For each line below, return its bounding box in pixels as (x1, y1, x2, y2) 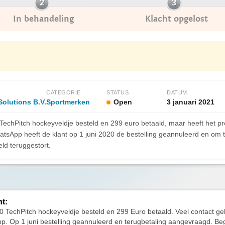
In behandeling (13, 14, 74, 24)
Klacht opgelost (145, 14, 208, 24)
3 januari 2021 (167, 98, 214, 106)
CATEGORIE (46, 89, 81, 95)
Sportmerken (46, 98, 90, 106)
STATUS (106, 89, 129, 95)
